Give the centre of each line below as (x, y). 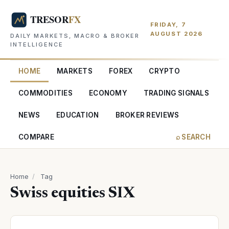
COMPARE (36, 137)
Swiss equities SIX (73, 194)
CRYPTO (164, 71)
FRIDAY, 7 (168, 25)
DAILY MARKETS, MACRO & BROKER (75, 36)
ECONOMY (108, 93)
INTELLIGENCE (37, 44)
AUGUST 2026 (176, 34)
